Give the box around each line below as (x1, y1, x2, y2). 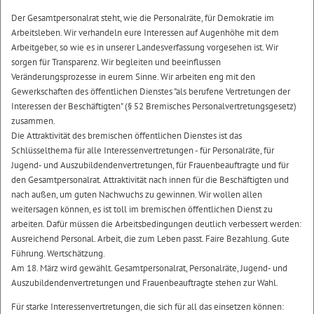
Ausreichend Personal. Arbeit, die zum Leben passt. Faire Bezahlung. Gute (11, 233, 289, 245)
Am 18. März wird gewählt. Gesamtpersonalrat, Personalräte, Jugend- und (11, 262, 287, 275)
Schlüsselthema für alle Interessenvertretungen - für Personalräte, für (11, 144, 274, 157)
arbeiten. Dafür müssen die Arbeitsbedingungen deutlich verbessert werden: (11, 218, 301, 231)
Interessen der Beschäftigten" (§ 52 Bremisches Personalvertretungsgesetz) (11, 100, 296, 113)
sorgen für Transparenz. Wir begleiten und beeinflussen (11, 56, 221, 69)
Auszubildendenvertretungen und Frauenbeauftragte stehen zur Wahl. (11, 277, 278, 289)
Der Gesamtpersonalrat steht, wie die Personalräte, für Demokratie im (11, 12, 274, 25)
